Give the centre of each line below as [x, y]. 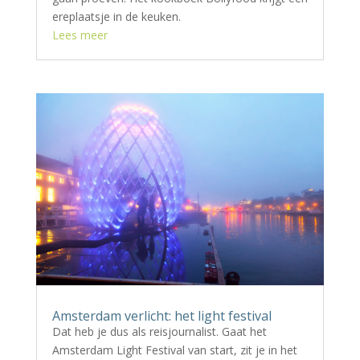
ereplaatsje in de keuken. [116, 16]
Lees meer [80, 35]
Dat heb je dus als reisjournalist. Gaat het [159, 332]
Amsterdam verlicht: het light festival [162, 316]
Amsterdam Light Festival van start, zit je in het [174, 350]
